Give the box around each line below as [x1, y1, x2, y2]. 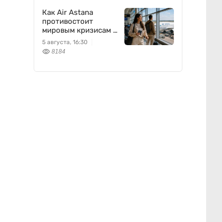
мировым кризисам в [42, 26, 117, 35]
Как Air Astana [42, 8, 93, 17]
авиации [42, 35, 72, 44]
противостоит [42, 17, 93, 26]
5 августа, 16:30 [42, 39, 88, 46]
